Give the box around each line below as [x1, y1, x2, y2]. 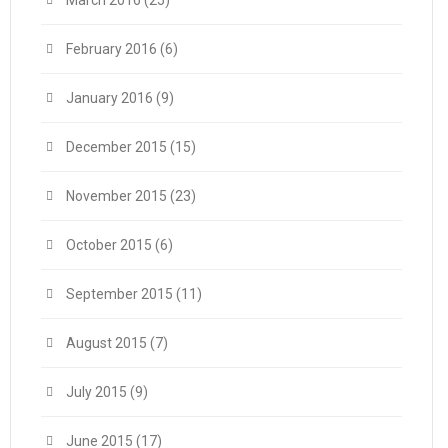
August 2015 [66, 335, 147, 351]
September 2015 [66, 286, 173, 302]
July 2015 [66, 384, 127, 400]
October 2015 [66, 237, 152, 253]
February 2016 [66, 41, 157, 57]
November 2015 [66, 188, 167, 204]
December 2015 [66, 139, 167, 155]
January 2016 [66, 90, 153, 106]
